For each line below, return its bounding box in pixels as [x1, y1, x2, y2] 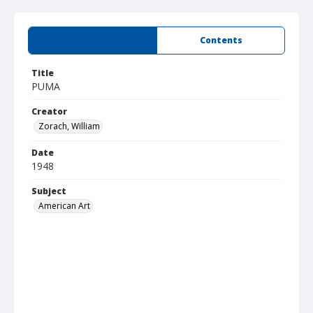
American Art [38, 200, 90, 212]
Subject [31, 185, 66, 197]
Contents [199, 34, 242, 46]
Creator [31, 105, 67, 117]
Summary [71, 34, 114, 46]
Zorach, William [38, 120, 100, 132]
